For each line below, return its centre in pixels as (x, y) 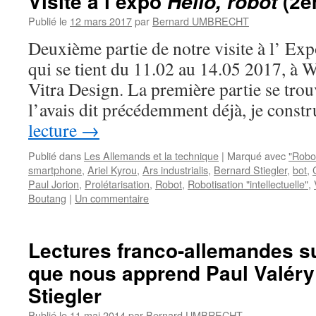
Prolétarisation (117, 184)
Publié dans (55, 156)
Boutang (47, 198)
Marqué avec (256, 156)
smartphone (55, 170)
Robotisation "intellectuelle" (248, 184)
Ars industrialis (175, 170)
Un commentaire (112, 198)
